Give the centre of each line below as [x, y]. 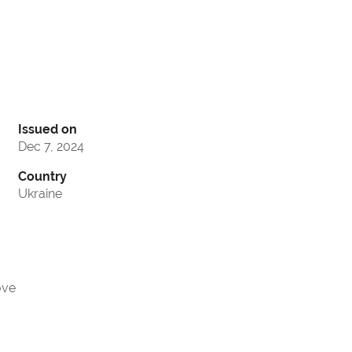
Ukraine [40, 194]
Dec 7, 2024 [51, 147]
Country [42, 177]
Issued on [48, 130]
